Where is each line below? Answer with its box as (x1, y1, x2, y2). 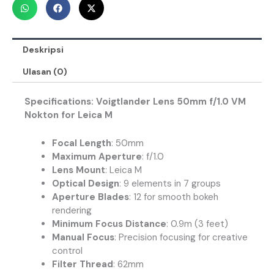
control (52, 245, 83, 257)
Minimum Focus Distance (52, 218, 166, 231)
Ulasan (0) (22, 66, 67, 78)
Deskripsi (22, 43, 64, 55)
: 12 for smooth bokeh (129, 191, 218, 204)
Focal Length (52, 137, 111, 150)
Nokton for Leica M (24, 109, 113, 122)
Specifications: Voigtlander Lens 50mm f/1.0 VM (24, 95, 246, 108)
